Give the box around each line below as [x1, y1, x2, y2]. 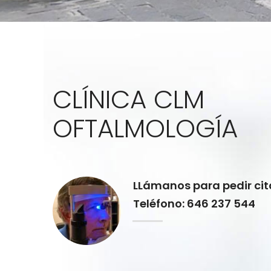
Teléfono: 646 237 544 [133, 196, 255, 211]
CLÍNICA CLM [53, 82, 204, 117]
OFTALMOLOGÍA [53, 111, 238, 146]
